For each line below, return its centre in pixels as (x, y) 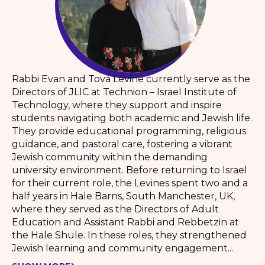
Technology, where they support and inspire (117, 105)
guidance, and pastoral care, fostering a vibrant (122, 144)
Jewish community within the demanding (110, 157)
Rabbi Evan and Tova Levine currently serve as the (131, 79)
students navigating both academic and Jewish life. (132, 118)
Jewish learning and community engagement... (122, 248)
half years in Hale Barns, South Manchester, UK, (123, 196)
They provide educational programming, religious (129, 131)
